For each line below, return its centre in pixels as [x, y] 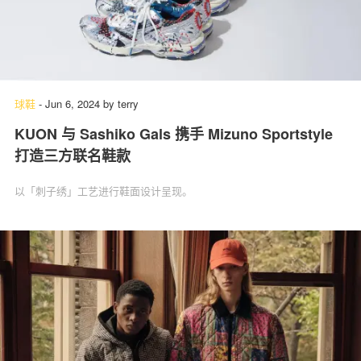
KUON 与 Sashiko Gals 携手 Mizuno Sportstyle [174, 133]
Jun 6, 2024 [73, 103]
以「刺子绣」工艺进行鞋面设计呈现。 [104, 190]
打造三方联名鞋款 [73, 155]
